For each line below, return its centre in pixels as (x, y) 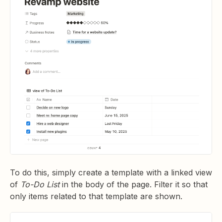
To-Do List (40, 185)
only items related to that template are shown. (97, 196)
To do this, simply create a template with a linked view (111, 173)
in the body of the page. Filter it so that (134, 185)
